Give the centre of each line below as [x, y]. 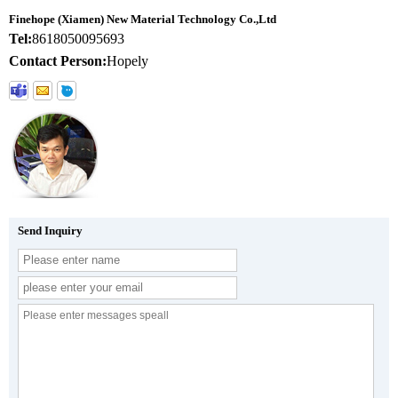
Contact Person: [58, 60]
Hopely [127, 60]
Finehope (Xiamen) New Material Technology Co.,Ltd [143, 19]
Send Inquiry [50, 230]
